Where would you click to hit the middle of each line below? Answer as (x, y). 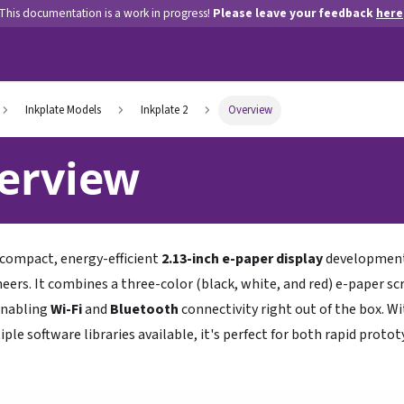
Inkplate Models (63, 110)
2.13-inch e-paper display (242, 259)
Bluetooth (144, 310)
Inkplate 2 (165, 110)
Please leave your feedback (294, 13)
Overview (250, 110)
